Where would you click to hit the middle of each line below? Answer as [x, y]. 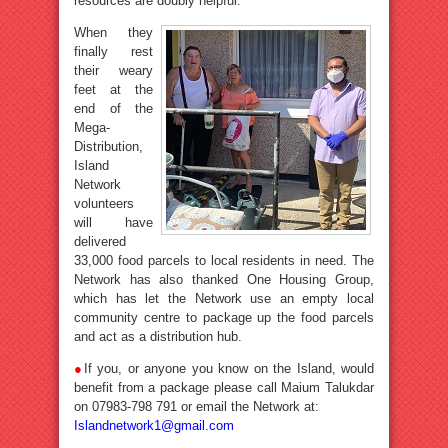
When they [113, 32]
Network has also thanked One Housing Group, [224, 279]
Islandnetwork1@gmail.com [154, 425]
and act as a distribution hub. [158, 336]
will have [113, 222]
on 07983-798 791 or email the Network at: [196, 406]
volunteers [104, 203]
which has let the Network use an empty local [224, 298]
